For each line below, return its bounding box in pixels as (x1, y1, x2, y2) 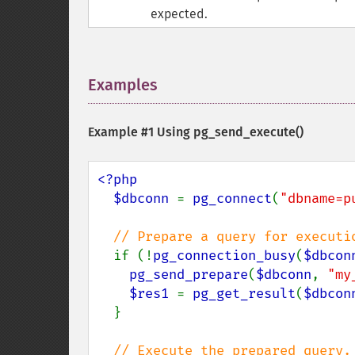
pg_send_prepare (129, 266, 248, 283)
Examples (88, 75, 158, 94)
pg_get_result (193, 285, 296, 302)
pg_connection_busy (153, 247, 296, 264)
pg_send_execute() (193, 124, 303, 139)
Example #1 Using (88, 124, 193, 139)
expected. (151, 6, 208, 21)
